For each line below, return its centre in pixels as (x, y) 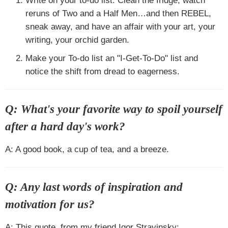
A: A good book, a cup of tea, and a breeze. (87, 149)
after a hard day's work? (65, 126)
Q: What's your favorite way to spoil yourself (114, 109)
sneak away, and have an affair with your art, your (120, 26)
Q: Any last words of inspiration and (94, 187)
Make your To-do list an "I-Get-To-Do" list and (112, 58)
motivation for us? (50, 204)
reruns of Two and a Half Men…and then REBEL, (118, 13)
